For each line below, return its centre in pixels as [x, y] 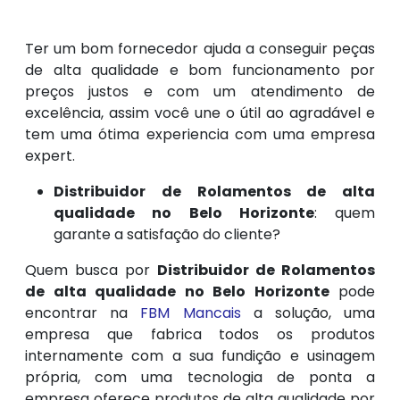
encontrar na [83, 313]
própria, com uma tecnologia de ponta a [200, 378]
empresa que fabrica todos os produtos [200, 335]
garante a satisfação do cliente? [167, 235]
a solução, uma [308, 313]
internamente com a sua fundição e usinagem [200, 356]
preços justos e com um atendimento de [200, 92]
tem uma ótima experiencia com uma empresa [200, 135]
